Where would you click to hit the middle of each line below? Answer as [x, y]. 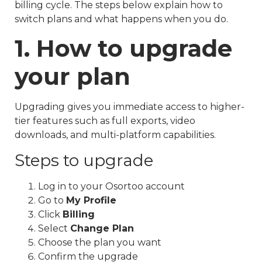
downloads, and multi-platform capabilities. [115, 135]
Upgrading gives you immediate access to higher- [130, 107]
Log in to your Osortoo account [111, 186]
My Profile [91, 200]
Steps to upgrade [84, 160]
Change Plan [102, 228]
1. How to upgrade [123, 49]
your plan [73, 77]
